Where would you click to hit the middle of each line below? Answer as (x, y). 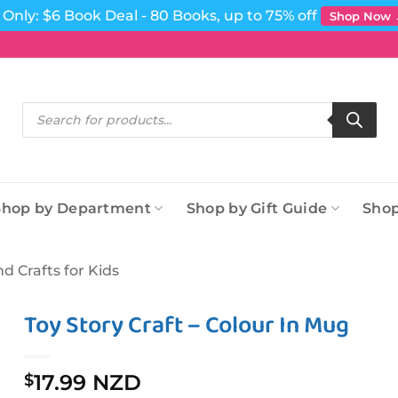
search (39, 119)
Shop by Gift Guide (257, 208)
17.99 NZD (88, 382)
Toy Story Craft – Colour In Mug (187, 326)
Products (46, 107)
